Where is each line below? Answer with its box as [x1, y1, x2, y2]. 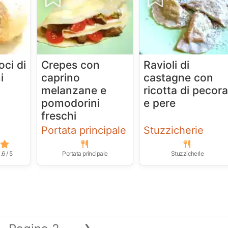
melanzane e [41, 83, 107, 97]
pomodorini [41, 96, 100, 109]
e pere [144, 96, 176, 109]
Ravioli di [144, 58, 190, 71]
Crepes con [41, 58, 100, 71]
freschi [41, 109, 77, 122]
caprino [41, 71, 80, 84]
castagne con [144, 71, 214, 84]
